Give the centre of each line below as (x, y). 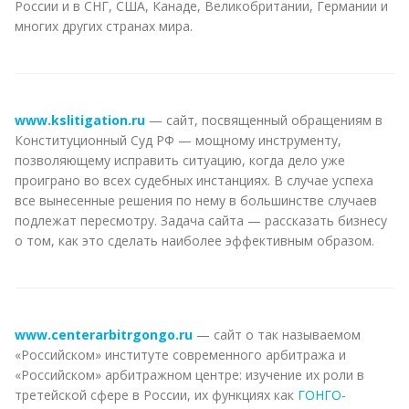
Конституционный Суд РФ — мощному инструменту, (178, 140)
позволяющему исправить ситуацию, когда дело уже (180, 160)
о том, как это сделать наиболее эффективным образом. (194, 240)
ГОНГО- (322, 394)
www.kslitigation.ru (80, 120)
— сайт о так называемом (277, 334)
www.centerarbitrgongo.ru (104, 334)
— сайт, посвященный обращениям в (264, 120)
